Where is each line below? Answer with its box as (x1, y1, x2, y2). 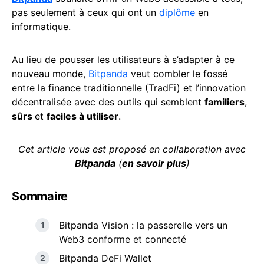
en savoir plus (121, 157, 186, 169)
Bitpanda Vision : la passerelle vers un (59, 219, 227, 231)
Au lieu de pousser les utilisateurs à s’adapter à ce (12, 54, 235, 65)
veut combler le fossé (128, 68, 227, 80)
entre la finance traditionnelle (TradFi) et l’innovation (12, 82, 246, 94)
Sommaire (12, 189, 68, 203)
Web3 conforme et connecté (59, 233, 186, 245)
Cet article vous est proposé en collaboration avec (18, 143, 246, 155)
